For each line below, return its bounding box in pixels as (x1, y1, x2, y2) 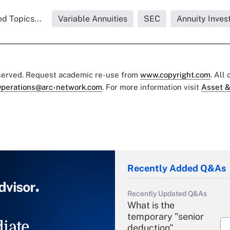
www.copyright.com (140, 70, 210, 79)
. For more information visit (102, 82, 201, 91)
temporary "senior (127, 210, 204, 222)
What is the (127, 199, 175, 210)
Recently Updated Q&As (127, 189, 207, 198)
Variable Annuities (58, 13, 127, 24)
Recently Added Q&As (127, 162, 226, 174)
